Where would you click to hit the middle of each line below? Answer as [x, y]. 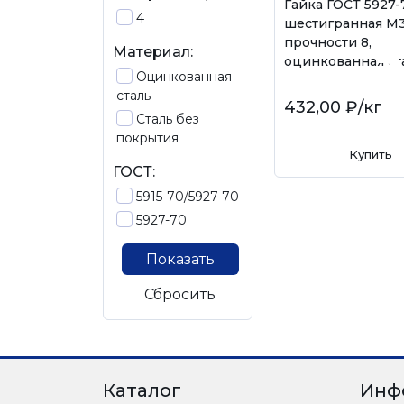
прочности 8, [328, 42]
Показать [180, 259]
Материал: [153, 52]
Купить [370, 154]
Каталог [142, 390]
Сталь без [168, 119]
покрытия [147, 138]
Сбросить [180, 294]
